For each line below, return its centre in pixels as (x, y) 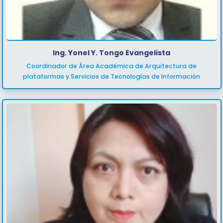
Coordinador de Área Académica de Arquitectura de (111, 66)
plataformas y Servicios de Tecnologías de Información (111, 77)
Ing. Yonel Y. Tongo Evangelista (111, 53)
